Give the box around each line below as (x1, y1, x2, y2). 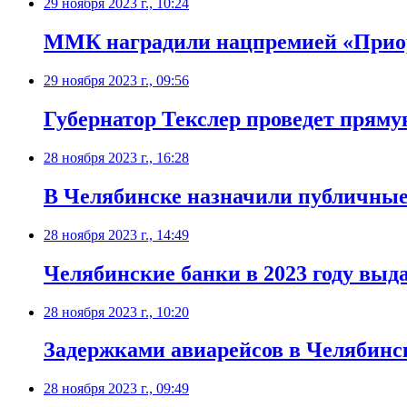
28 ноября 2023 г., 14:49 (44, 226, 189, 243)
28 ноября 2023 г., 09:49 (44, 381, 189, 397)
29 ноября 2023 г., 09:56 (44, 73, 189, 89)
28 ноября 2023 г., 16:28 (44, 149, 189, 165)
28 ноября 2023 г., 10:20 (44, 303, 189, 320)
